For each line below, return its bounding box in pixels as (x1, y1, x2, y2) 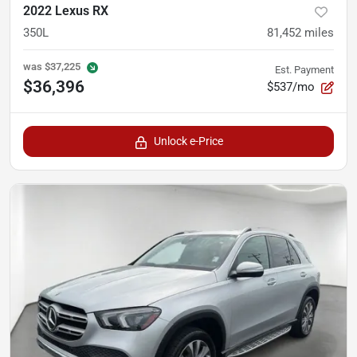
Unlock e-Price (153, 135, 223, 148)
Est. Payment (275, 64, 334, 76)
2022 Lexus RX (23, 3, 108, 19)
